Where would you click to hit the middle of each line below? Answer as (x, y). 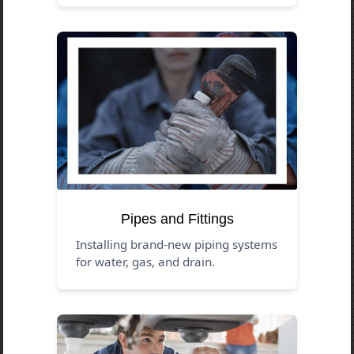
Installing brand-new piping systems (177, 244)
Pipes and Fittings (177, 218)
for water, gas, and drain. (146, 261)
